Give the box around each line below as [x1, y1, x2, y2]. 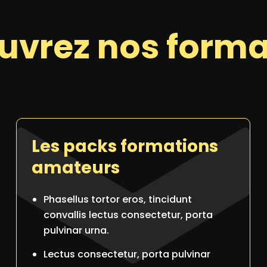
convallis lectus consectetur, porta [44, 208, 213, 222]
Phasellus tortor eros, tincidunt [44, 193, 192, 206]
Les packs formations [32, 135, 218, 158]
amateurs [32, 156, 120, 179]
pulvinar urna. [44, 223, 109, 237]
